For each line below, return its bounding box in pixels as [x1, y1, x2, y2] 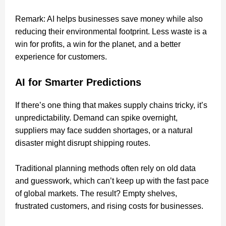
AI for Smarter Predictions [15, 76, 141, 88]
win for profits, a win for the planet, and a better [15, 39, 181, 48]
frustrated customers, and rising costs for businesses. [15, 201, 203, 210]
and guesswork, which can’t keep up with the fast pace [15, 176, 209, 185]
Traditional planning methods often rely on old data [15, 163, 196, 173]
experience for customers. [15, 52, 107, 61]
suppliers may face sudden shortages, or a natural [15, 126, 193, 135]
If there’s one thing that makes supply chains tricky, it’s [15, 100, 207, 109]
